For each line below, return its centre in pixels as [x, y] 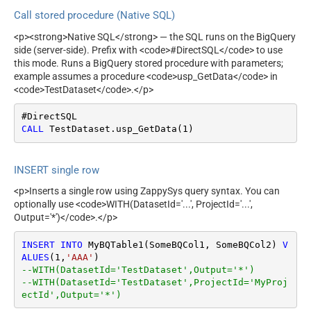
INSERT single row [57, 170]
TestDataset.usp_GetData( [113, 129]
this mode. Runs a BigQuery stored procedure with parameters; [149, 63]
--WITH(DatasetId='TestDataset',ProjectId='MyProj [154, 282]
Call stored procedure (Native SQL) [94, 16]
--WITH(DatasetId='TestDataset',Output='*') [138, 269]
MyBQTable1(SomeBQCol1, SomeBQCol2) [182, 244]
